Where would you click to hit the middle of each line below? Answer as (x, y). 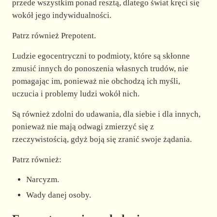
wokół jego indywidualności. (62, 15)
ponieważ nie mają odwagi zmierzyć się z (83, 127)
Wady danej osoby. (59, 195)
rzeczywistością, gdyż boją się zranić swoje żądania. (102, 139)
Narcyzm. (43, 180)
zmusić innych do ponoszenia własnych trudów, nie (100, 69)
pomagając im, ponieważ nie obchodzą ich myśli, (96, 81)
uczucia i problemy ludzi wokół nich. (76, 94)
